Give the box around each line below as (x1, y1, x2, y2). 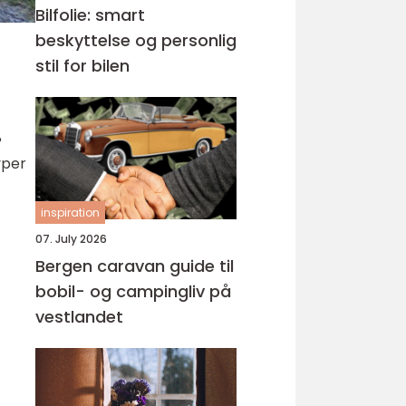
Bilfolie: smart (35, 4, 145, 26)
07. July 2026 (35, 231, 107, 246)
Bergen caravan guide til (35, 255, 169, 277)
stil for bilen (35, 54, 130, 77)
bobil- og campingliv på (35, 280, 231, 303)
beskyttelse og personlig (35, 29, 237, 52)
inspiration (41, 205, 100, 220)
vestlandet (35, 305, 123, 328)
